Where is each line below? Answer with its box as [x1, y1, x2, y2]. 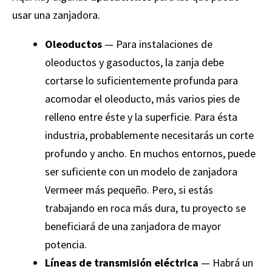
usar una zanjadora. [12, 7, 100, 22]
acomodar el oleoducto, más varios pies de [45, 91, 240, 106]
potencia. [45, 237, 87, 251]
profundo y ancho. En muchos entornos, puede [45, 146, 256, 160]
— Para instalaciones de [102, 36, 212, 51]
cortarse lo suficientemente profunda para [45, 73, 238, 87]
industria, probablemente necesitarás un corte [45, 127, 254, 142]
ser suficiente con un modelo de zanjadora [45, 164, 237, 178]
